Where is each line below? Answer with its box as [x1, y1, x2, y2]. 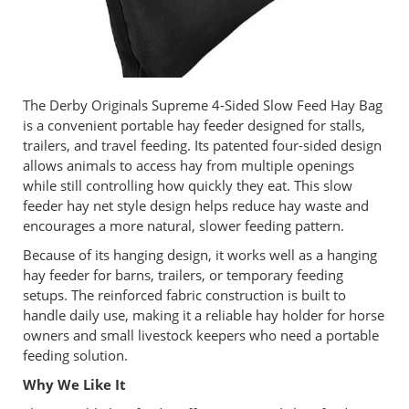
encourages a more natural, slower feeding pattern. [23, 215, 344, 235]
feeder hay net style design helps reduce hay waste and [23, 195, 369, 215]
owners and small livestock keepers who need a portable [23, 325, 379, 344]
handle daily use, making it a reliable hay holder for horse [23, 305, 384, 324]
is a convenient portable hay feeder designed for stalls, [23, 115, 365, 134]
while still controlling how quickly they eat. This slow [23, 175, 352, 194]
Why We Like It [23, 374, 126, 393]
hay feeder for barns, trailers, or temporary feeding [23, 265, 343, 284]
